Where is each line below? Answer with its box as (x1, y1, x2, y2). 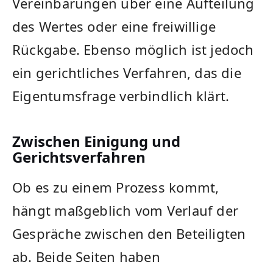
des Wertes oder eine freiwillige (12, 16, 216, 35)
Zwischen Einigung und (12, 130, 180, 151)
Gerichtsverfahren (12, 146, 146, 167)
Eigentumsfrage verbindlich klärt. (12, 86, 230, 105)
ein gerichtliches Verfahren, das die (12, 63, 241, 82)
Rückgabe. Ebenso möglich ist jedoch (12, 40, 254, 58)
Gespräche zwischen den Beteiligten (12, 224, 246, 243)
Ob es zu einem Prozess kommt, (12, 177, 219, 196)
